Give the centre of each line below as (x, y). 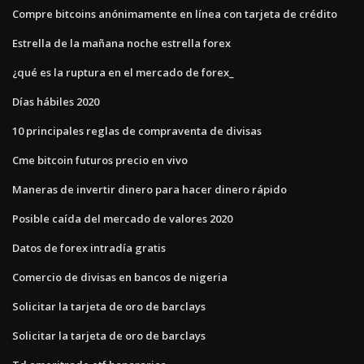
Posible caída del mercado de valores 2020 (122, 218)
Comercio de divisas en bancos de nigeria (120, 277)
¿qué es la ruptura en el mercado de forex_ (123, 72)
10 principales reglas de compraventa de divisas (137, 130)
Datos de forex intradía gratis (89, 247)
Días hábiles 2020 (56, 101)
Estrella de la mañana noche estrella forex (121, 43)
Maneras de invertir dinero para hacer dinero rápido (149, 189)
